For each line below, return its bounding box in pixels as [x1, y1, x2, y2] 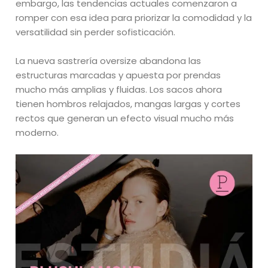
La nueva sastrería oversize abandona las [16, 54, 202, 67]
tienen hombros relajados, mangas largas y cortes [16, 97, 241, 110]
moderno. [16, 126, 59, 139]
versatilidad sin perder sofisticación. [16, 25, 176, 38]
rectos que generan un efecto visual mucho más [16, 111, 234, 124]
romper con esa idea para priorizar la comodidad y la [16, 11, 252, 24]
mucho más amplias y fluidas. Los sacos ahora [16, 83, 223, 96]
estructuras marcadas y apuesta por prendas [16, 68, 221, 81]
